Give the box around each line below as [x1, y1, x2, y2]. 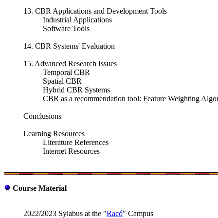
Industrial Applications [43, 16, 112, 24]
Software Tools [43, 24, 90, 33]
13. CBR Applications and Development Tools [23, 7, 167, 16]
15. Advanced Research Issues [23, 59, 117, 68]
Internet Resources [43, 147, 100, 156]
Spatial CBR [43, 77, 82, 86]
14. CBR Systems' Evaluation [23, 42, 115, 51]
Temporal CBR [43, 68, 90, 77]
